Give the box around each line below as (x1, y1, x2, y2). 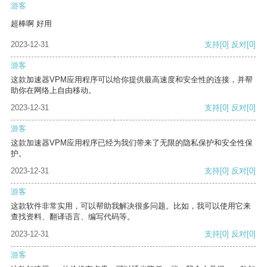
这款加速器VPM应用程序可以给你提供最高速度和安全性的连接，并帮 (11, 75, 253, 85)
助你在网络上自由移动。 (11, 86, 96, 95)
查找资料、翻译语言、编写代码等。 (11, 212, 135, 222)
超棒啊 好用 (11, 19, 52, 29)
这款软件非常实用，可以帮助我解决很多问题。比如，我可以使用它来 (11, 201, 251, 211)
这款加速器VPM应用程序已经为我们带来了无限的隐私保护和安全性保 (11, 138, 253, 148)
